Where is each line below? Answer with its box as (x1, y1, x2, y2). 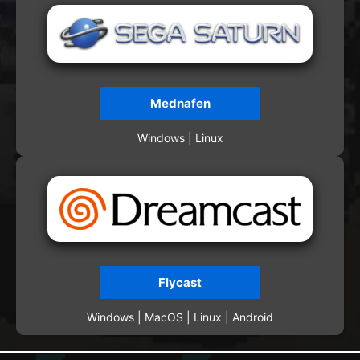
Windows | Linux (137, 131, 223, 145)
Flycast (158, 275, 202, 291)
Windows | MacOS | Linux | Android (87, 310, 273, 325)
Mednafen (149, 96, 211, 112)
